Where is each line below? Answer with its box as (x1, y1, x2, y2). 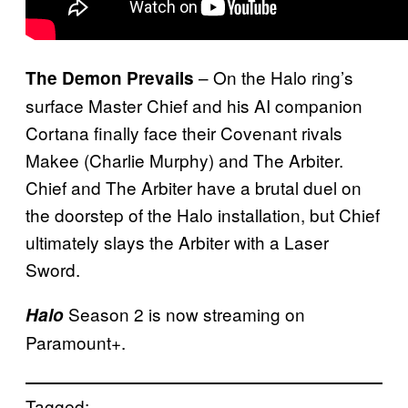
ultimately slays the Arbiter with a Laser (25, 229, 329, 255)
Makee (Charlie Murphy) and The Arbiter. (25, 148, 343, 173)
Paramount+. (25, 330, 130, 355)
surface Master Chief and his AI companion (25, 93, 362, 118)
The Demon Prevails (25, 66, 194, 91)
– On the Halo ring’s (194, 65, 353, 90)
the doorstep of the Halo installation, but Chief (25, 202, 380, 228)
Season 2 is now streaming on (64, 301, 305, 327)
